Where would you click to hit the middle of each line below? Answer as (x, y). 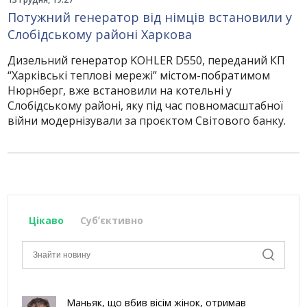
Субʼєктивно (112, 220)
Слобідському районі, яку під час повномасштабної (146, 106)
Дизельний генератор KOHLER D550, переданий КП (147, 60)
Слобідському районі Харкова (100, 34)
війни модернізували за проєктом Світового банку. (147, 121)
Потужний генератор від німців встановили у (150, 17)
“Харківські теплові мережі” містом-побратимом (139, 75)
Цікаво (47, 220)
